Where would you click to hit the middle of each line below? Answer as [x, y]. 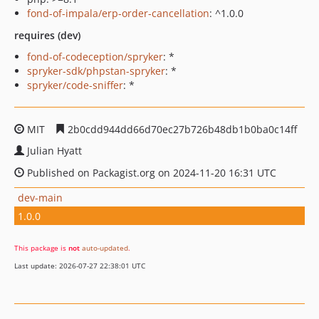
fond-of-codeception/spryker [95, 57]
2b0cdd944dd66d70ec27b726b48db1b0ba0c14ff [181, 129]
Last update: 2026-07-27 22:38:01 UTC [80, 266]
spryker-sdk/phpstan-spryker [96, 71]
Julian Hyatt [54, 151]
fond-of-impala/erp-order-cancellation [118, 13]
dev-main [40, 197]
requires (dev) [47, 35]
